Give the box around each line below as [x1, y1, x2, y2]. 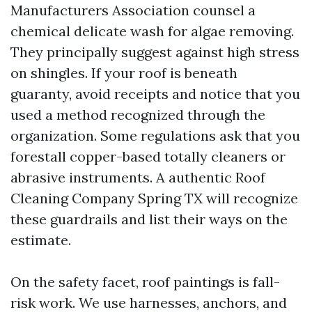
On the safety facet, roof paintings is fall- [10, 273, 280, 290]
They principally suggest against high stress [10, 43, 299, 61]
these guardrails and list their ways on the [10, 210, 288, 228]
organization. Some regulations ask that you [10, 127, 300, 144]
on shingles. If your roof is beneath [10, 64, 237, 81]
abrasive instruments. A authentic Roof [10, 169, 265, 186]
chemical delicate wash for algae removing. [10, 22, 294, 40]
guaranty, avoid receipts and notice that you [10, 85, 300, 102]
